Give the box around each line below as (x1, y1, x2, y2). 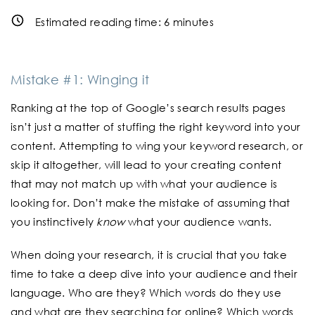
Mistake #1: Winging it (11, 72, 150, 88)
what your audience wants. (124, 214, 272, 229)
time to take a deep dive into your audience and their (11, 266, 297, 281)
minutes (169, 15, 214, 30)
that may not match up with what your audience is (11, 176, 278, 191)
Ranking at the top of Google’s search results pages (11, 101, 286, 115)
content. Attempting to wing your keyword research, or (11, 139, 303, 153)
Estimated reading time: (35, 15, 165, 30)
